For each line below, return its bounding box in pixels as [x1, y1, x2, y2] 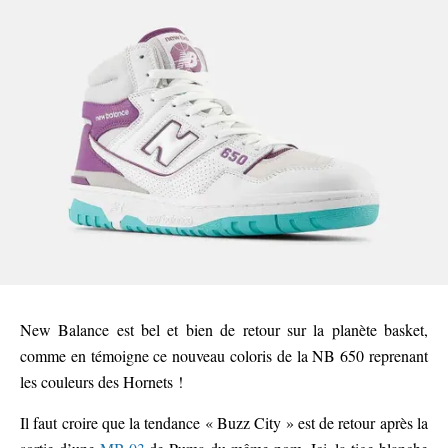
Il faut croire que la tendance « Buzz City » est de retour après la [20, 412, 428, 434]
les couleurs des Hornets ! [20, 371, 183, 393]
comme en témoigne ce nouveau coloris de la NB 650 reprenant [20, 345, 428, 367]
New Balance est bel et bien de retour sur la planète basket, [20, 319, 428, 341]
